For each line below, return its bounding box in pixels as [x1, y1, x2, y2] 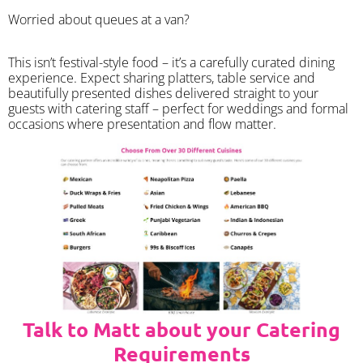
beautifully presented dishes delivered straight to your [8, 83, 318, 102]
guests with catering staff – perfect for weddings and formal [8, 99, 348, 117]
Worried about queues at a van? [8, 11, 190, 29]
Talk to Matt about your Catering [23, 315, 340, 342]
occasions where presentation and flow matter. [8, 114, 276, 133]
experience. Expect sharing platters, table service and [8, 68, 315, 87]
